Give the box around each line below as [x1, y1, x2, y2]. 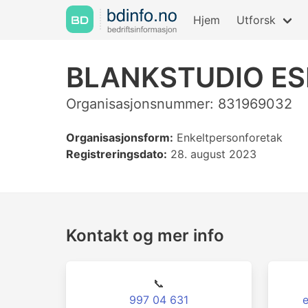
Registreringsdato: [66, 147, 167, 161]
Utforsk [236, 13, 276, 27]
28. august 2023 [167, 147, 256, 161]
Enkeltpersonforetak [173, 131, 283, 144]
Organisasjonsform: [66, 131, 173, 144]
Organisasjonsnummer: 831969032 [66, 96, 292, 112]
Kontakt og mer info [66, 225, 224, 245]
